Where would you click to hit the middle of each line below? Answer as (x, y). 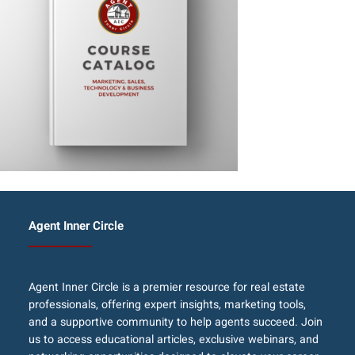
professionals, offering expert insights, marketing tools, (167, 305)
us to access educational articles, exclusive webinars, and (173, 340)
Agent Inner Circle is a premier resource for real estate (166, 288)
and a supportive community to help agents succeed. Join (175, 323)
